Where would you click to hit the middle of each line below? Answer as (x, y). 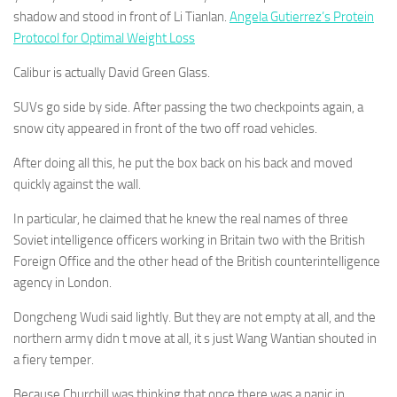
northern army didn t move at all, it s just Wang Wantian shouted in (195, 339)
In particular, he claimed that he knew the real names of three (181, 219)
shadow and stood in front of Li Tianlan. (121, 17)
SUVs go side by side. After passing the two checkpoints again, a (188, 107)
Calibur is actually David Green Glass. (112, 73)
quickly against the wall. (77, 184)
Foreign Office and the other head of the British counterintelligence (197, 261)
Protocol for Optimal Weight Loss (104, 38)
